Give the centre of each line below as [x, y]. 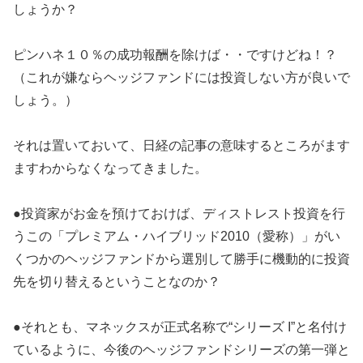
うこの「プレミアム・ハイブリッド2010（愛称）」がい [177, 237]
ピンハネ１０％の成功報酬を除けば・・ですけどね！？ [175, 55]
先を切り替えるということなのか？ [117, 282]
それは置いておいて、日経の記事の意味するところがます [181, 146]
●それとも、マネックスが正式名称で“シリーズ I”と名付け [180, 327]
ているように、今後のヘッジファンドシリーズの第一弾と [181, 350]
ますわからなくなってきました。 [110, 169]
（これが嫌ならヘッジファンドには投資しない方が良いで [181, 78]
